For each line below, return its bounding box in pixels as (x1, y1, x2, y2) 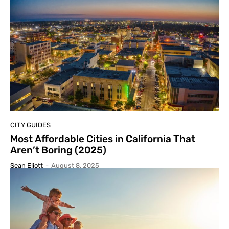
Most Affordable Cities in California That (10, 133, 195, 145)
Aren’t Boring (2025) (10, 144, 106, 156)
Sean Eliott (10, 162, 43, 170)
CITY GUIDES (10, 121, 51, 129)
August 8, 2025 (51, 162, 99, 170)
